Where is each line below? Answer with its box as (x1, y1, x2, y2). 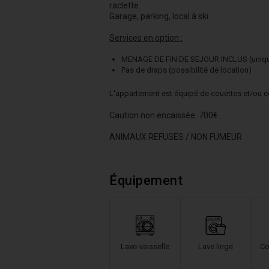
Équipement (109, 173, 183, 188)
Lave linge (198, 241, 233, 251)
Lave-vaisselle (120, 241, 169, 251)
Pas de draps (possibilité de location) (121, 65, 252, 74)
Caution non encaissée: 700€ (109, 110, 218, 120)
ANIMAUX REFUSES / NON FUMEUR (109, 132, 242, 142)
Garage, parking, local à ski (109, 11, 208, 21)
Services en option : (109, 33, 183, 43)
